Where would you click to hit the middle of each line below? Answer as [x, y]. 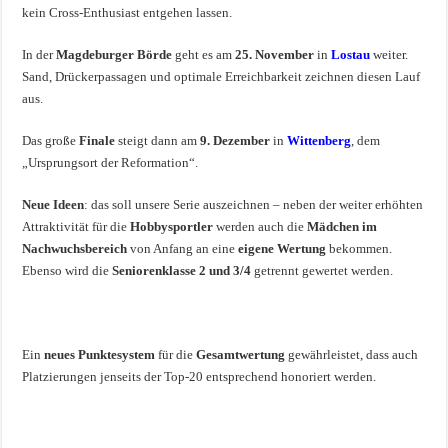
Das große [51, 140]
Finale [97, 140]
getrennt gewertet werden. [322, 270]
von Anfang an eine [183, 248]
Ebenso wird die [67, 270]
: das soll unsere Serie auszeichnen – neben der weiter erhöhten [254, 204]
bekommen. [359, 248]
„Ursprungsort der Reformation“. [110, 162]
